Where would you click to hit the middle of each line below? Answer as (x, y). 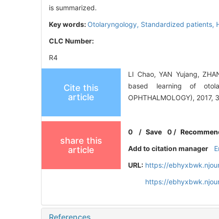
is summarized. (73, 8)
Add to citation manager (168, 149)
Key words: (68, 24)
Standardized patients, (178, 24)
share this (81, 141)
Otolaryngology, (114, 24)
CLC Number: (72, 41)
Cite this (81, 88)
